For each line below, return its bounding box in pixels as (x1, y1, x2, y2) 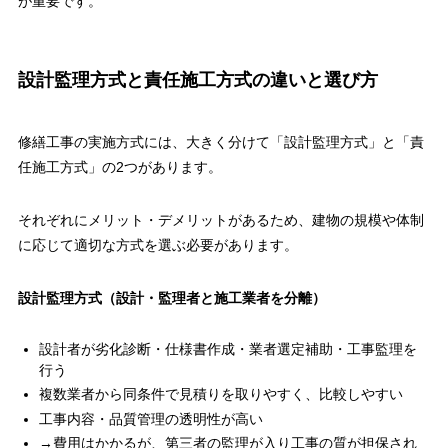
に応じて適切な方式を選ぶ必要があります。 (17, 236, 298, 253)
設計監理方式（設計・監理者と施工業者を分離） (17, 289, 326, 306)
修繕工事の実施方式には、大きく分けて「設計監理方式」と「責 (17, 133, 424, 150)
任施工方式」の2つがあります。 (17, 158, 222, 175)
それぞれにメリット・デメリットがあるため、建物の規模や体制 (17, 211, 424, 228)
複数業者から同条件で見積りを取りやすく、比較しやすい (38, 386, 403, 403)
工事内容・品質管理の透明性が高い (38, 410, 263, 427)
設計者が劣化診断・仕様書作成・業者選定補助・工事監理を (38, 340, 417, 357)
